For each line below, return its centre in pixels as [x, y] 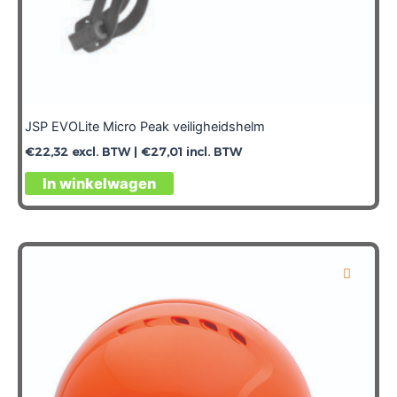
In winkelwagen [99, 184]
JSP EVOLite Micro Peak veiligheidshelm [145, 127]
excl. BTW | [105, 151]
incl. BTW [212, 151]
